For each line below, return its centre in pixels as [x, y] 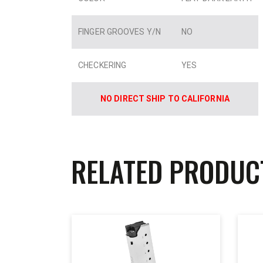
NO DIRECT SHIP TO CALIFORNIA [165, 98]
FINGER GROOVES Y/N [123, 31]
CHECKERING [106, 65]
